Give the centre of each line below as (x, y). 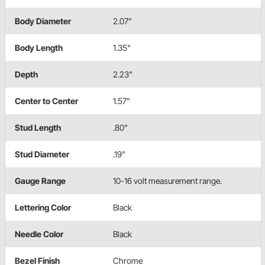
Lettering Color (43, 207)
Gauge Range (40, 180)
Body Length (39, 47)
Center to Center (46, 101)
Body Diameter (43, 21)
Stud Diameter (42, 154)
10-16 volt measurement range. (167, 180)
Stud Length (38, 127)
